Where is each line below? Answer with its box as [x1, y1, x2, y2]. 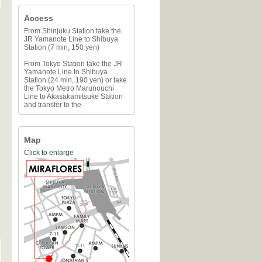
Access [24, 13, 53, 23]
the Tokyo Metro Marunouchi [24, 84, 114, 92]
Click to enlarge [24, 149, 74, 157]
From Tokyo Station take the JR [24, 60, 122, 68]
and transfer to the [24, 101, 81, 109]
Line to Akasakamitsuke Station [24, 92, 123, 101]
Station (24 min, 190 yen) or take [24, 76, 127, 84]
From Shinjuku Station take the [24, 27, 121, 35]
